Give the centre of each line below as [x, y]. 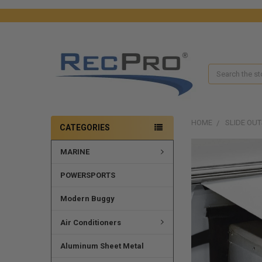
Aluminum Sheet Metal [102, 246]
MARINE [75, 152]
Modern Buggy [87, 199]
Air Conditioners [90, 222]
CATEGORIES [85, 127]
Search [220, 70]
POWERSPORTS [87, 175]
